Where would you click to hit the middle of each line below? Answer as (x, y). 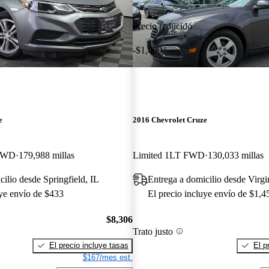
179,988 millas (47, 156)
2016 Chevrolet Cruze (170, 120)
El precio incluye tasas (89, 245)
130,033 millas (235, 156)
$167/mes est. (107, 257)
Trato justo (153, 231)
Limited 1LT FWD (168, 156)
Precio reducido (162, 26)
